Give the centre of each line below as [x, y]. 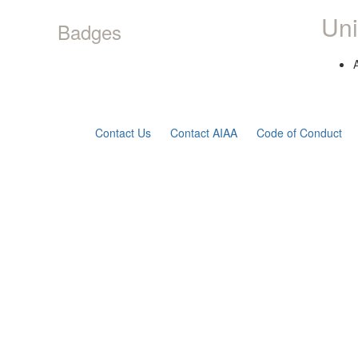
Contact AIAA [204, 133]
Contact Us [123, 133]
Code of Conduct [300, 133]
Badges [89, 32]
